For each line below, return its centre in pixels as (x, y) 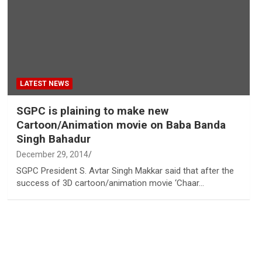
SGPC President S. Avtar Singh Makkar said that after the (125, 170)
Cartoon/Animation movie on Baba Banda (121, 125)
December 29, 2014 (52, 154)
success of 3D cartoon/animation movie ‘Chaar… (110, 183)
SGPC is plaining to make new (92, 111)
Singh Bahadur (53, 139)
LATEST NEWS (44, 83)
